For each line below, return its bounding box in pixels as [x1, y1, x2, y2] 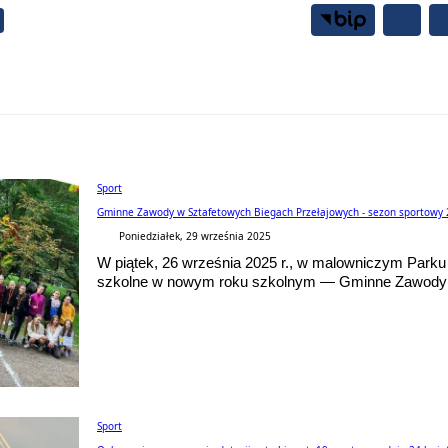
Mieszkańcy [324, 75, 416, 94]
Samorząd [184, 75, 264, 94]
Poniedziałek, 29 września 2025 [119, 229, 271, 243]
